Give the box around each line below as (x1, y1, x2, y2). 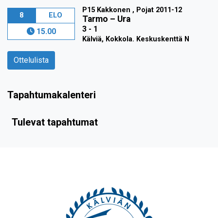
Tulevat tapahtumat (12, 116, 98, 128)
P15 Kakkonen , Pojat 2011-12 (82, 6, 182, 15)
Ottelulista (14, 55, 49, 65)
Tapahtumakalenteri (7, 89, 96, 101)
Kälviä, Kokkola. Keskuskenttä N (82, 35, 190, 44)
